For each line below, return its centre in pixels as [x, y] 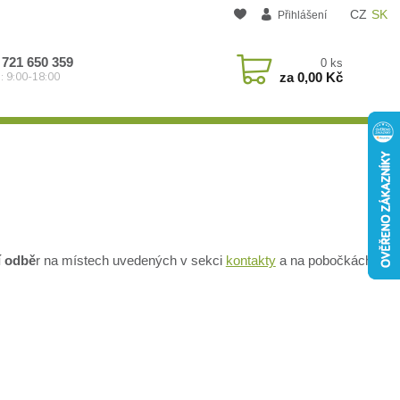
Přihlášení [303, 15]
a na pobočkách [324, 261]
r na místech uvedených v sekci [130, 261]
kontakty [250, 261]
